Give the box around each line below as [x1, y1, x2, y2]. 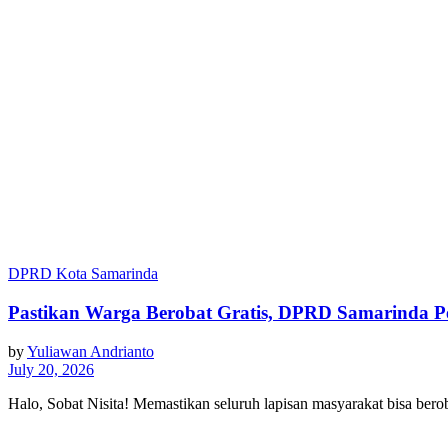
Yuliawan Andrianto [27, 342, 154, 360]
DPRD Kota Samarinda [8, 265, 158, 283]
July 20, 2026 [8, 360, 94, 378]
